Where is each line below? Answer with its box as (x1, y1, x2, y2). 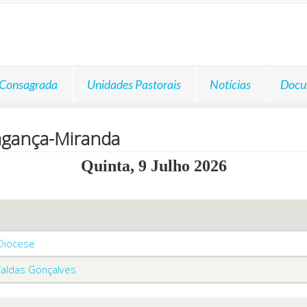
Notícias (210, 77, 251, 92)
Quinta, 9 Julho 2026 (80, 156, 227, 175)
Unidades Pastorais (86, 77, 181, 92)
